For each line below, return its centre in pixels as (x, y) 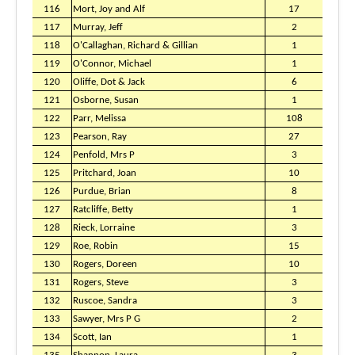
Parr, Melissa (99, 118)
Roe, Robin (95, 246)
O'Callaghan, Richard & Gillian (136, 46)
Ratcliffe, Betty (103, 210)
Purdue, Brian (102, 191)
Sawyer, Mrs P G (107, 319)
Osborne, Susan (106, 100)
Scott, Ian (92, 337)
